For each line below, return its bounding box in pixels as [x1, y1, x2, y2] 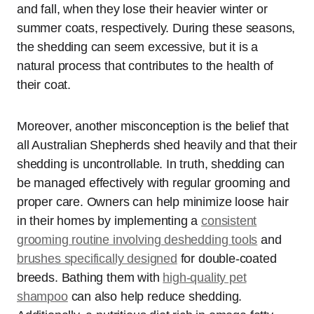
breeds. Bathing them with [17, 270, 163, 285]
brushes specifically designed [17, 251, 177, 266]
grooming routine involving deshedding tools [17, 232, 258, 247]
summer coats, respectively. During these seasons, [17, 20, 296, 35]
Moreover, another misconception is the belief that [17, 118, 289, 133]
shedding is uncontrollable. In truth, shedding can [17, 156, 285, 171]
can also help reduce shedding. [67, 289, 243, 303]
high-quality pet [163, 270, 247, 285]
